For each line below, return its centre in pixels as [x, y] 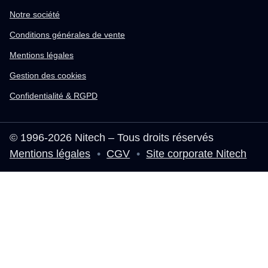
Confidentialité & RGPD [54, 95]
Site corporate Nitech [197, 153]
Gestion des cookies [48, 75]
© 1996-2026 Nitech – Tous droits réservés [112, 137]
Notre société [35, 14]
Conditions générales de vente [67, 34]
